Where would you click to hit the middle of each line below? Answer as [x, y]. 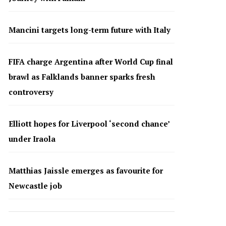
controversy [31, 92]
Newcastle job [35, 185]
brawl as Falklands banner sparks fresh [81, 76]
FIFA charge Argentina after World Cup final [91, 61]
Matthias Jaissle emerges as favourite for [86, 170]
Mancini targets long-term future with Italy [89, 30]
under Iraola [32, 138]
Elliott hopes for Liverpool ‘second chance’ [89, 123]
